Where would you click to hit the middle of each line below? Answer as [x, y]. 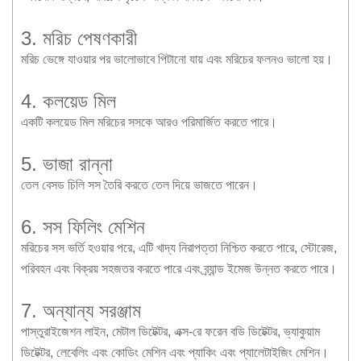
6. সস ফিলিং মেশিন [83, 226]
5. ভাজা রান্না [67, 164]
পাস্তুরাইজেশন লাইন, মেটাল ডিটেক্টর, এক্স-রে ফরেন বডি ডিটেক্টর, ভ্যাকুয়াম [170, 331]
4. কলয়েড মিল [68, 101]
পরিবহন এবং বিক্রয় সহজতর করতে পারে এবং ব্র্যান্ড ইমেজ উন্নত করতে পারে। [179, 268]
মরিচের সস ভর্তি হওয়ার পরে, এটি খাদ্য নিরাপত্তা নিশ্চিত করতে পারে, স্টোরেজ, [179, 247]
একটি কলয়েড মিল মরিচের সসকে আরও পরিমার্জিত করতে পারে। [149, 122]
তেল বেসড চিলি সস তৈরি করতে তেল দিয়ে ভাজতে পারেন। [139, 185]
